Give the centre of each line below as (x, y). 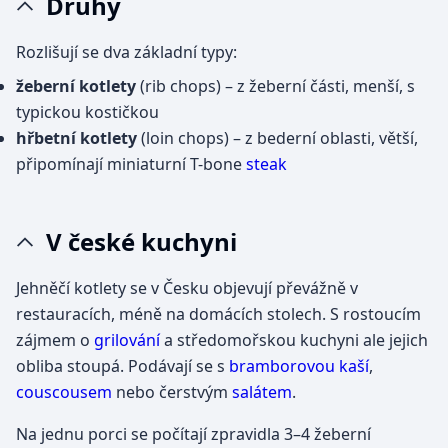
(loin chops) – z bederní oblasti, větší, (277, 137)
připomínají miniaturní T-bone (131, 163)
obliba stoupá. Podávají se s (122, 365)
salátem (262, 391)
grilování (127, 339)
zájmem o (55, 339)
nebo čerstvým (172, 391)
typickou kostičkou (87, 111)
